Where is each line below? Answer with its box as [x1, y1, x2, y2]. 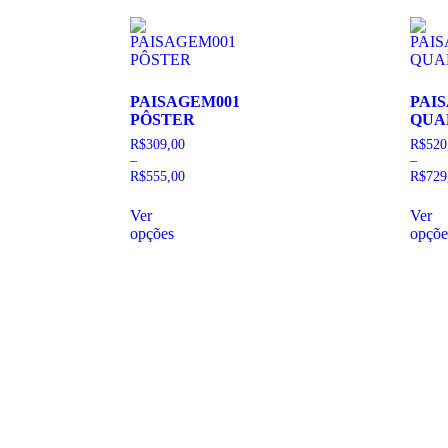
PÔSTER [130, 110, 195, 128]
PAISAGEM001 [130, 92, 240, 110]
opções [130, 225, 174, 243]
